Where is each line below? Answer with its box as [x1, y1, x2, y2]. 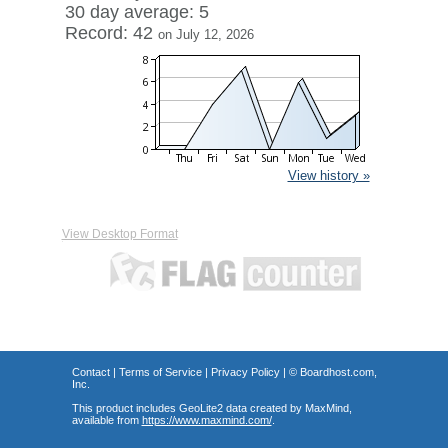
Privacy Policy [210, 366, 280, 378]
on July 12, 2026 [157, 27, 254, 42]
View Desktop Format [61, 227, 178, 241]
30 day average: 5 [64, 2, 209, 22]
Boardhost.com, [299, 366, 377, 378]
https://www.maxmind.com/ [141, 414, 272, 426]
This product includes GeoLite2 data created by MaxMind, [71, 402, 352, 414]
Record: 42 [64, 23, 158, 43]
